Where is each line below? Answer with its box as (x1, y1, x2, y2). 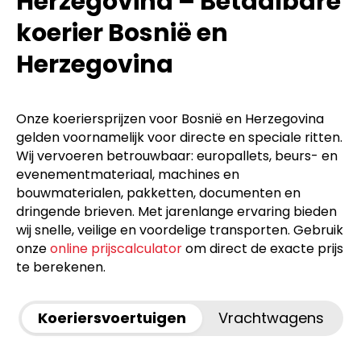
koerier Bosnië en (16, 15, 228, 50)
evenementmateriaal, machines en (16, 164, 239, 184)
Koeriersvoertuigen (37, 307, 186, 328)
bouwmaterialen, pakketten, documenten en (16, 183, 301, 202)
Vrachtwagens (218, 307, 324, 328)
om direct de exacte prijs (182, 239, 343, 258)
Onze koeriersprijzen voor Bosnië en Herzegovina (16, 109, 324, 128)
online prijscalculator (50, 239, 182, 258)
